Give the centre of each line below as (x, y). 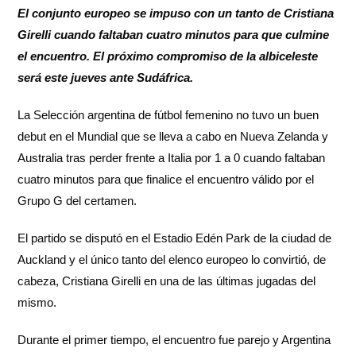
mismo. (37, 303)
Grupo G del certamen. (77, 201)
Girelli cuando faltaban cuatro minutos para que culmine (174, 35)
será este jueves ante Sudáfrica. (106, 78)
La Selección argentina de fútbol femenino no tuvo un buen (168, 115)
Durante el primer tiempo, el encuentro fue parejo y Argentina (174, 340)
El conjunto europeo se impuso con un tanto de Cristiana (176, 14)
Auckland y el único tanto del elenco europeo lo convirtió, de (172, 260)
